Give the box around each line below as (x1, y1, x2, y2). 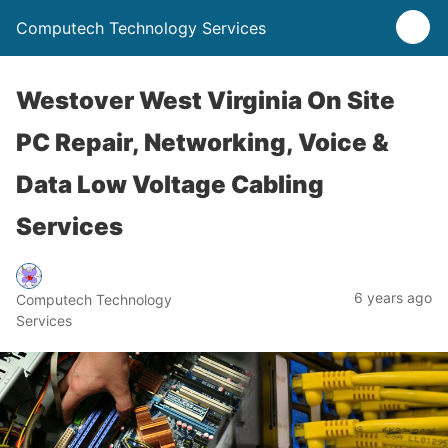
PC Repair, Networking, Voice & (16, 128, 389, 157)
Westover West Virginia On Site (16, 86, 395, 115)
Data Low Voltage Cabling (16, 170, 324, 199)
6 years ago (354, 288, 432, 306)
